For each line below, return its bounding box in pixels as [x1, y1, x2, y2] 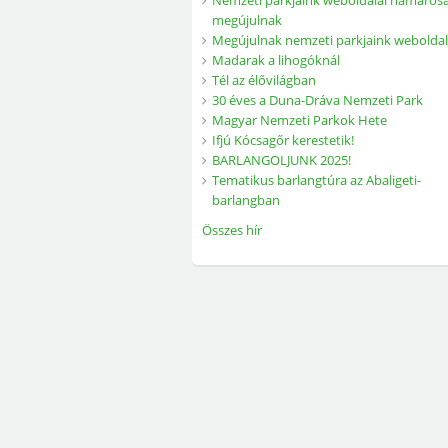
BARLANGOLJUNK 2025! [212, 151, 351, 169]
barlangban [212, 191, 280, 209]
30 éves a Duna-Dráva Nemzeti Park [212, 91, 423, 109]
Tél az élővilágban [212, 71, 316, 89]
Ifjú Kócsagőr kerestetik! [212, 131, 354, 149]
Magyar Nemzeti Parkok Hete [212, 111, 387, 129]
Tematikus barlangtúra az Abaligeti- [212, 171, 421, 189]
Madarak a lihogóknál [212, 51, 340, 69]
